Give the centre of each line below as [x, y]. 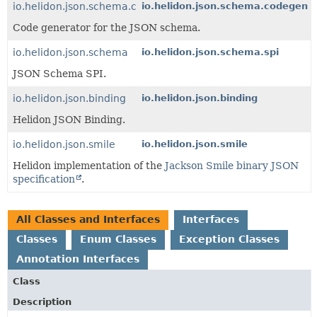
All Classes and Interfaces [88, 219]
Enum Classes [118, 239]
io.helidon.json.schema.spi [210, 52]
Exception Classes [229, 239]
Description [42, 301]
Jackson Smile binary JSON [232, 165]
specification [44, 179]
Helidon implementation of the [89, 165]
